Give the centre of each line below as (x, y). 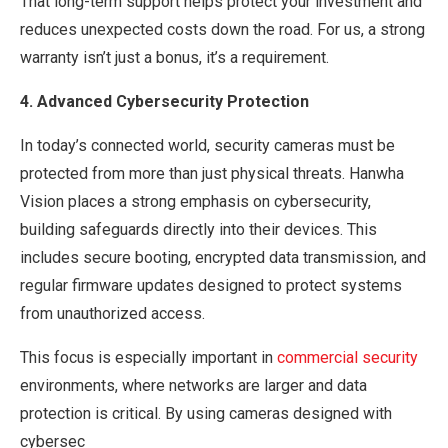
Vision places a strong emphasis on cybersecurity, (195, 201)
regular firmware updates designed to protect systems (211, 285)
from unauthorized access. (112, 313)
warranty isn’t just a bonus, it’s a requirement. (174, 57)
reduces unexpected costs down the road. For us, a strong (222, 29)
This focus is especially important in (148, 357)
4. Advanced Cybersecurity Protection (164, 101)
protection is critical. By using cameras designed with (206, 413)
